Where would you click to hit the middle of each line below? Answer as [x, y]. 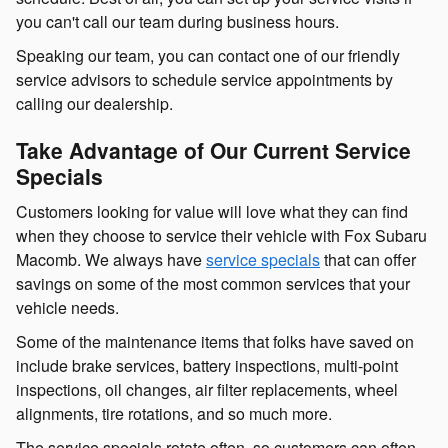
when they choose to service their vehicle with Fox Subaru [221, 235]
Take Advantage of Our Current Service [213, 150]
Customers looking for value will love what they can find [212, 211]
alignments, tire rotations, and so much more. [174, 413]
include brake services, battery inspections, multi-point [207, 365]
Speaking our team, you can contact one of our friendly [208, 56]
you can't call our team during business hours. [177, 22]
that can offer [368, 259]
